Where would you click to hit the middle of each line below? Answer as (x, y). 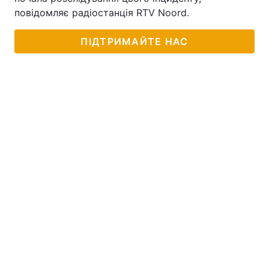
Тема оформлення (59, 20)
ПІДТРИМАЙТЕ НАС (134, 41)
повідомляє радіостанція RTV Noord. (102, 13)
